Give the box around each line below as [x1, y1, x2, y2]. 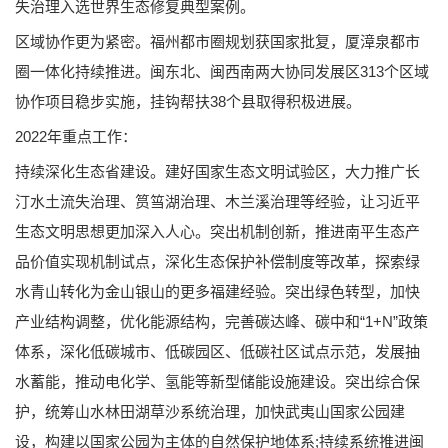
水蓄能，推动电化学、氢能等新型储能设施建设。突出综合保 [15, 372, 420, 390]
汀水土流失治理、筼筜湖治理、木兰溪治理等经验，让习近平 [15, 192, 420, 210]
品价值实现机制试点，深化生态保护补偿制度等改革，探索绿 [15, 252, 420, 270]
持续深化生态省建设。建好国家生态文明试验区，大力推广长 [15, 162, 420, 180]
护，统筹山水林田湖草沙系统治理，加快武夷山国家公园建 [15, 402, 405, 420]
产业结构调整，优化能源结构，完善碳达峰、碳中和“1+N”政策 [15, 312, 428, 330]
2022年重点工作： [15, 127, 137, 145]
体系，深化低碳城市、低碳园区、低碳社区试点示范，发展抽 [15, 342, 420, 360]
